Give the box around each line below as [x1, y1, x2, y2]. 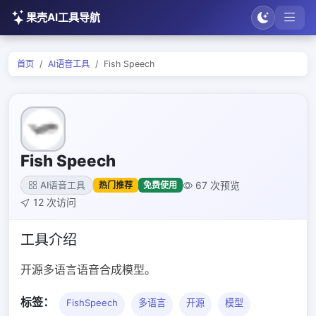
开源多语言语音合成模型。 [20, 262, 156, 276]
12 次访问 [33, 196, 76, 208]
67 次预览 [195, 179, 241, 191]
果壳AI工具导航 [26, 11, 100, 24]
